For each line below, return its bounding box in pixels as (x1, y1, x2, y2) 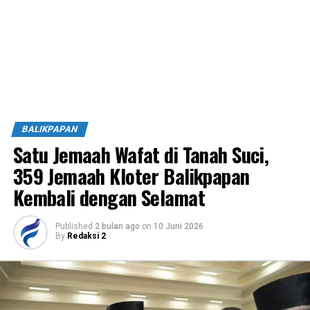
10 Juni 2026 (153, 221, 203, 231)
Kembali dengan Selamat (12, 182, 205, 212)
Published (55, 221, 93, 231)
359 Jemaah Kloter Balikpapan (12, 161, 250, 190)
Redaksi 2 (66, 230, 106, 241)
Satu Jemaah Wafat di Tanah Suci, (12, 139, 269, 169)
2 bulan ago (94, 221, 140, 231)
